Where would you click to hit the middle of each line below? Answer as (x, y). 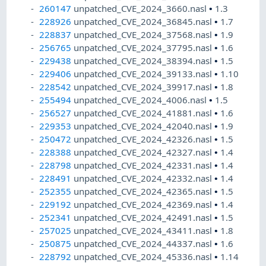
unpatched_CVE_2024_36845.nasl (144, 22)
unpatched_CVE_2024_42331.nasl (144, 165)
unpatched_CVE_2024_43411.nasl (144, 231)
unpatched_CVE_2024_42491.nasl (144, 218)
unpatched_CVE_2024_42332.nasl (144, 178)
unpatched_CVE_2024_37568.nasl (144, 35)
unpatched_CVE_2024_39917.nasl (144, 87)
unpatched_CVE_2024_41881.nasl (144, 113)
